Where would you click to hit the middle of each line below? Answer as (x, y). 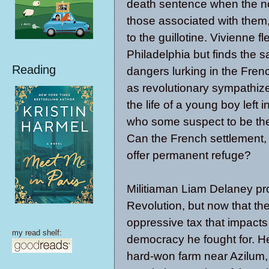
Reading (34, 70)
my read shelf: (37, 233)
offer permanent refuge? (189, 155)
